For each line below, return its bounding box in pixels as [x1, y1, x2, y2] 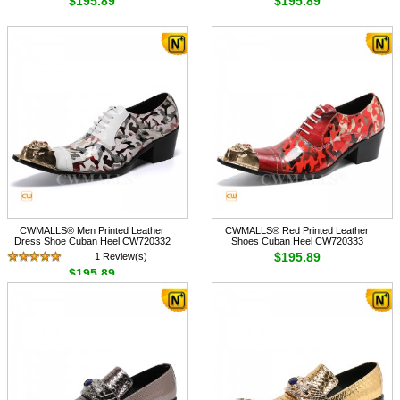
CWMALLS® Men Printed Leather [20, 225, 165, 237]
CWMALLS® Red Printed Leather [225, 225, 370, 237]
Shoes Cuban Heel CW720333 [230, 236, 363, 247]
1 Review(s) [95, 251, 148, 262]
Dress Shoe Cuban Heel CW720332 [13, 236, 171, 247]
